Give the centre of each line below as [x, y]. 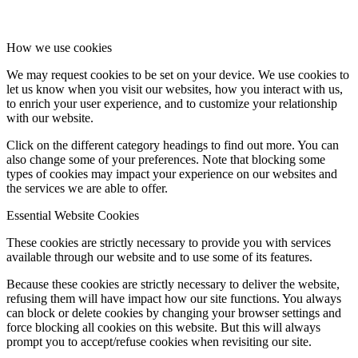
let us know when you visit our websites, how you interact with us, [175, 89]
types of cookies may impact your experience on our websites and [172, 174]
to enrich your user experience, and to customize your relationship [172, 104]
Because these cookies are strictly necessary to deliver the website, [173, 284]
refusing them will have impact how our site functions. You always [174, 299]
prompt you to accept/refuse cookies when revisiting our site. [159, 342]
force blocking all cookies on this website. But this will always [163, 328]
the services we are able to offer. [87, 189]
